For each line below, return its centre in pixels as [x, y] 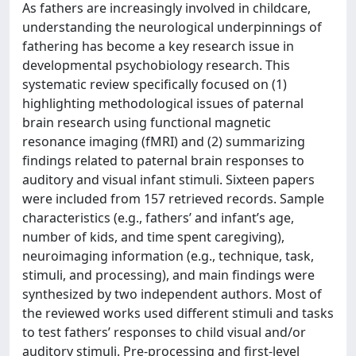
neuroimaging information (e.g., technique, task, [168, 256]
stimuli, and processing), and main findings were [168, 275]
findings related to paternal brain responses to [163, 161]
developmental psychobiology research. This [156, 65]
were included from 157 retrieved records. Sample [173, 199]
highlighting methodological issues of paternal [163, 103]
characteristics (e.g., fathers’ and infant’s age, [158, 218]
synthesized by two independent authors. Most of [172, 294]
